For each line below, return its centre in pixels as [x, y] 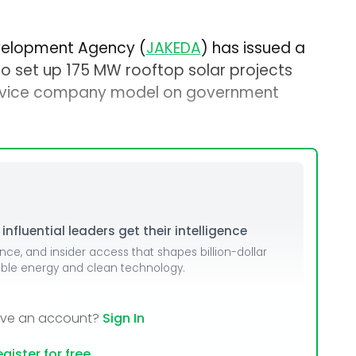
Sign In [123, 319]
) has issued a [253, 48]
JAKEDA [173, 48]
